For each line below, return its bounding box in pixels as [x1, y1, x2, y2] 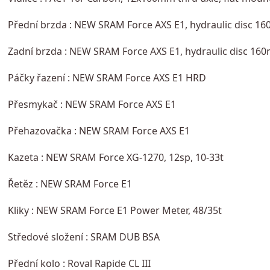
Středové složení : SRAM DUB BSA [7, 230, 160, 243]
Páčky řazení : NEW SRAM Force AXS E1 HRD [7, 71, 206, 84]
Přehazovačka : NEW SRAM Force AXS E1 [7, 124, 190, 137]
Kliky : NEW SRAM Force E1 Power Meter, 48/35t [7, 203, 222, 217]
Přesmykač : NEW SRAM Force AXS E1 [7, 97, 176, 111]
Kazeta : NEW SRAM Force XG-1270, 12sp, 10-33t [7, 150, 224, 164]
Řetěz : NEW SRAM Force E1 [7, 177, 132, 190]
